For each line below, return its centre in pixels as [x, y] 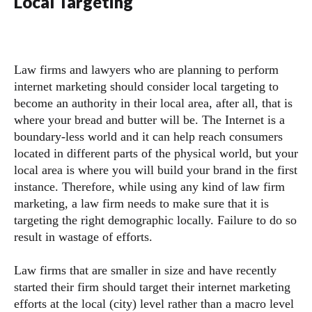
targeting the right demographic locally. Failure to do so [155, 220]
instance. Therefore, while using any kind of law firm [149, 187]
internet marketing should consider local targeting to [146, 86]
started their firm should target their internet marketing [152, 287]
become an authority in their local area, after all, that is [153, 103]
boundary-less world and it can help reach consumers [148, 136]
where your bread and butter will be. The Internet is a [149, 120]
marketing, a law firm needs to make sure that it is [141, 203]
